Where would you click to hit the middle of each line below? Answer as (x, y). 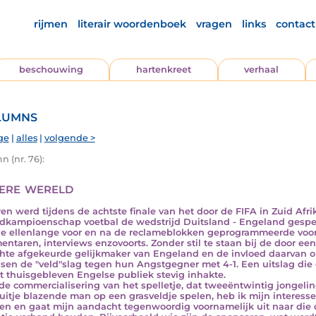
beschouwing (51, 69)
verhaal (262, 69)
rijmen (51, 24)
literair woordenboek (132, 24)
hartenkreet (163, 69)
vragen (214, 24)
